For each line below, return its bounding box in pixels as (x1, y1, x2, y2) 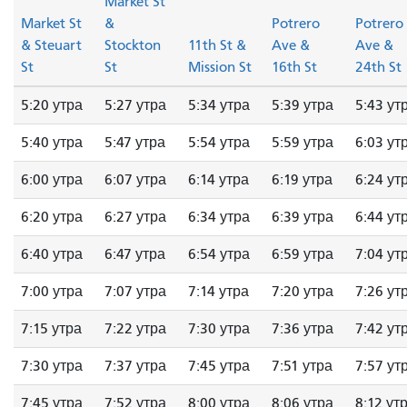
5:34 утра (188, 97, 250, 114)
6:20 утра (21, 209, 83, 226)
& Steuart (21, 37, 82, 55)
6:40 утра (21, 246, 83, 263)
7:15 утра (21, 321, 82, 338)
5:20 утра (21, 97, 83, 114)
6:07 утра (104, 172, 166, 189)
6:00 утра (21, 172, 83, 189)
